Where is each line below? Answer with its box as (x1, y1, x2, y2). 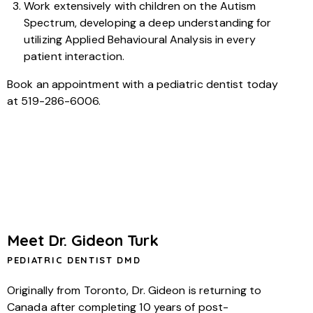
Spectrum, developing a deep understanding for (24, 15, 272, 30)
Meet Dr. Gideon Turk (7, 231, 159, 250)
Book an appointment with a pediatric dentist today (7, 77, 279, 92)
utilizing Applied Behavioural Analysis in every (24, 32, 256, 47)
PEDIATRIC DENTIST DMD (7, 254, 141, 265)
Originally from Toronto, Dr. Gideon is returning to (7, 282, 262, 298)
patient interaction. (24, 49, 124, 64)
